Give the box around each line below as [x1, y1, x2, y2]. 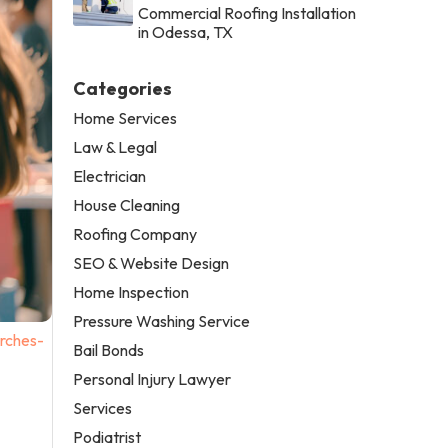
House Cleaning [73, 194, 181, 215]
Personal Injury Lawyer [73, 368, 232, 389]
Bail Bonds [73, 339, 145, 360]
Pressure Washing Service [73, 310, 251, 331]
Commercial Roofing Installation [138, 2, 357, 23]
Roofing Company [73, 223, 198, 244]
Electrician [73, 165, 147, 186]
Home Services [73, 107, 178, 128]
